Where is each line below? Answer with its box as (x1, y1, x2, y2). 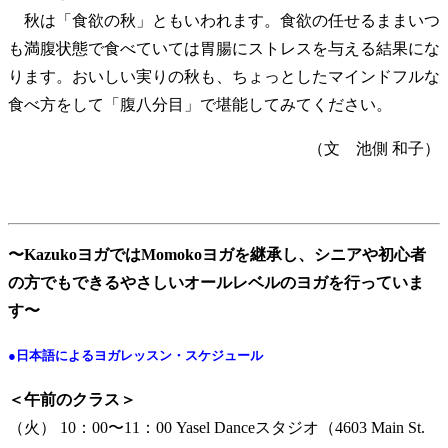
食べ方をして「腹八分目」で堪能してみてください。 (8, 95, 392, 113)
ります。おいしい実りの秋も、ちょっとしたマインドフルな (8, 67, 440, 85)
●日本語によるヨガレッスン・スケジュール (8, 347, 263, 363)
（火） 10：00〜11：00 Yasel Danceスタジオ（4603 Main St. (8, 418, 425, 436)
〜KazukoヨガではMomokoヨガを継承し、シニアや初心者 (8, 245, 426, 263)
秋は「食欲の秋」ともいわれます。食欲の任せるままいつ (8, 11, 440, 29)
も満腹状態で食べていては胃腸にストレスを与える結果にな (8, 39, 440, 57)
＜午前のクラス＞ (8, 390, 136, 408)
